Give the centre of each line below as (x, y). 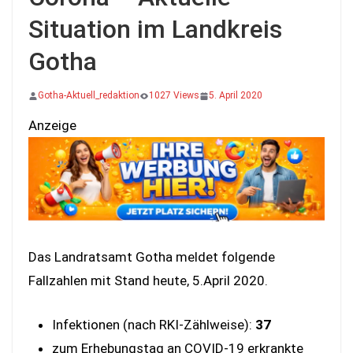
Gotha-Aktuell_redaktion (89, 95)
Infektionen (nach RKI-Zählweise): (154, 324)
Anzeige (52, 125)
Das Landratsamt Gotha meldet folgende (152, 257)
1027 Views (174, 95)
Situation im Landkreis (155, 29)
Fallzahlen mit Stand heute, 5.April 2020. (148, 281)
